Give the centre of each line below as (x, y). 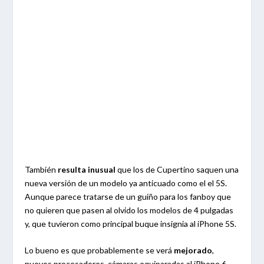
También (42, 169)
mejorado (192, 250)
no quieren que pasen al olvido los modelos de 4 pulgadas (129, 210)
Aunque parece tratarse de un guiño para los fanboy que (128, 196)
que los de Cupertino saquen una (177, 169)
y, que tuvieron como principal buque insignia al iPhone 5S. (131, 223)
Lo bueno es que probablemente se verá (99, 250)
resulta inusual (87, 169)
